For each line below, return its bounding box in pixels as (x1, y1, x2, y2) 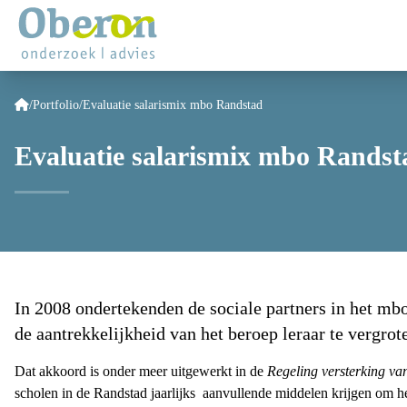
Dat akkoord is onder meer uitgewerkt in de (15, 363, 267, 379)
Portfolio (33, 98, 79, 112)
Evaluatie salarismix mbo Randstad (83, 98, 263, 112)
